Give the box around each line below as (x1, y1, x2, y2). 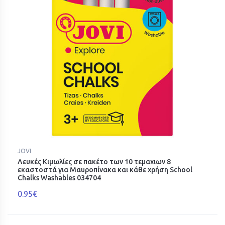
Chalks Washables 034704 (18, 174, 101, 182)
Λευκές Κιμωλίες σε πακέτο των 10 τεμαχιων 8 (18, 158, 171, 166)
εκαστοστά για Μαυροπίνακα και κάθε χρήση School (18, 166, 192, 174)
